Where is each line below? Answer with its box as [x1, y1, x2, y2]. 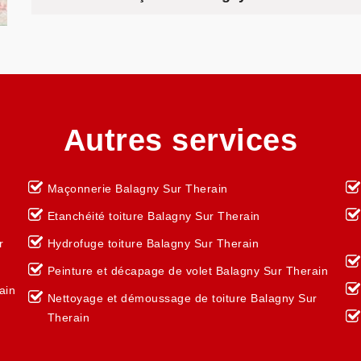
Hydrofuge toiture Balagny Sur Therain [47, 237, 259, 250]
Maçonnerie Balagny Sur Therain [47, 182, 228, 195]
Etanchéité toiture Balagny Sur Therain [47, 210, 260, 222]
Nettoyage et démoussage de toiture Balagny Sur [47, 292, 317, 305]
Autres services [63, 123, 298, 157]
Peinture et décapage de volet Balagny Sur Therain [47, 264, 329, 277]
